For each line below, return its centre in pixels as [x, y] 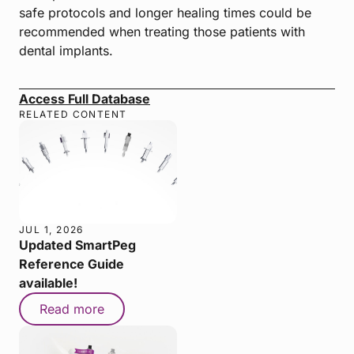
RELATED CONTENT [73, 114]
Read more [72, 309]
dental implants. [66, 50]
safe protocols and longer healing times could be [165, 12]
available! [48, 282]
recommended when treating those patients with [162, 31]
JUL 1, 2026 [51, 229]
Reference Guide [72, 264]
